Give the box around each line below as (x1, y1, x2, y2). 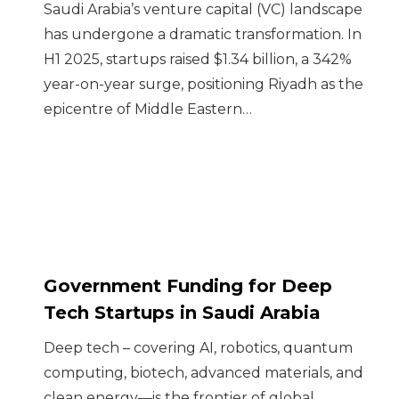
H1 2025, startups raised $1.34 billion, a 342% (44, 50, 352, 68)
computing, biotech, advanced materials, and (44, 364, 363, 382)
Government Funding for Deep (44, 274, 332, 297)
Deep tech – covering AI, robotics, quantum (44, 339, 353, 357)
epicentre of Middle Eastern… (44, 100, 252, 118)
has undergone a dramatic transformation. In (44, 25, 362, 43)
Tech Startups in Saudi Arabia (44, 301, 321, 323)
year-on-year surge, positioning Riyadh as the (44, 75, 363, 93)
